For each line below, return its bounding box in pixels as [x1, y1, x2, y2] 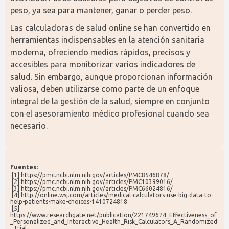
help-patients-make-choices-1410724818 [10, 198, 127, 205]
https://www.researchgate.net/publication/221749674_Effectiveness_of [10, 212, 217, 218]
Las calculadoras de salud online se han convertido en [10, 23, 211, 32]
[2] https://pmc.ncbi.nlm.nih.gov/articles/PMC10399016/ [12, 178, 173, 185]
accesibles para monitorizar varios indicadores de [10, 60, 195, 69]
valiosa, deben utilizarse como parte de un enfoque [10, 84, 199, 94]
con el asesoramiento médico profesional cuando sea [10, 109, 209, 118]
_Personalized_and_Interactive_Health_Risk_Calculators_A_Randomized [10, 218, 217, 225]
